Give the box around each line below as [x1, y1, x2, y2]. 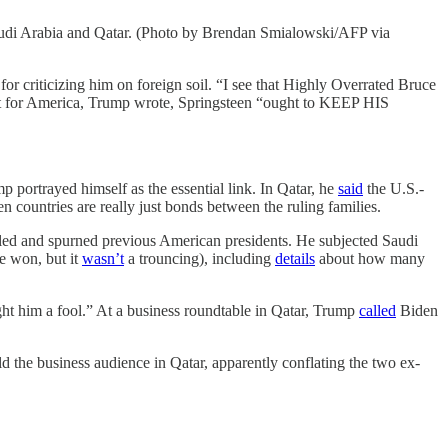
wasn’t [82, 250, 124, 267]
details [275, 250, 315, 267]
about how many [315, 250, 425, 267]
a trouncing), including [124, 250, 275, 267]
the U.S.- [363, 180, 424, 197]
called [359, 302, 396, 319]
